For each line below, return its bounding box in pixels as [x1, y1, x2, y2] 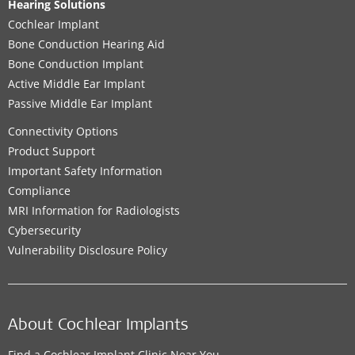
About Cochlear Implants [8, 318, 189, 334]
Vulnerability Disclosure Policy [8, 242, 167, 258]
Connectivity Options [8, 123, 118, 139]
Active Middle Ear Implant [8, 75, 145, 91]
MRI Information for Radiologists [8, 202, 180, 218]
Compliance [8, 182, 71, 198]
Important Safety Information [8, 162, 162, 178]
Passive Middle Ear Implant [8, 95, 152, 111]
